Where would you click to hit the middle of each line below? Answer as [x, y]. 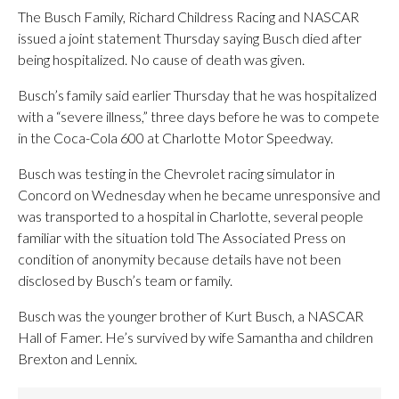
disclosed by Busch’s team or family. [125, 280]
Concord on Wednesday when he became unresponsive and [199, 195]
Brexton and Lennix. [77, 358]
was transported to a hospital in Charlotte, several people [191, 216]
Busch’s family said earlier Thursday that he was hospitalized [197, 95]
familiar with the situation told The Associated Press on [182, 237]
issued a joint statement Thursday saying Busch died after [190, 38]
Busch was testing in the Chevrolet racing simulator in [176, 173]
